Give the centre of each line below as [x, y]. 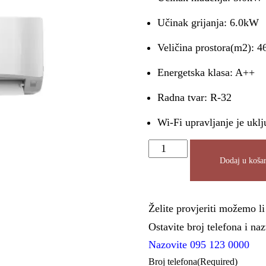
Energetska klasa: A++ [206, 72]
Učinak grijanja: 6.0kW [208, 23]
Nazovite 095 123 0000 [199, 245]
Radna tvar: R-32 [195, 97]
